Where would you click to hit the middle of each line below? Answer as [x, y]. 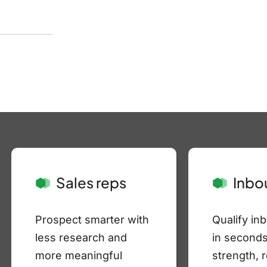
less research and [81, 238]
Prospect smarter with [92, 220]
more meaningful [79, 256]
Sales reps [90, 183]
